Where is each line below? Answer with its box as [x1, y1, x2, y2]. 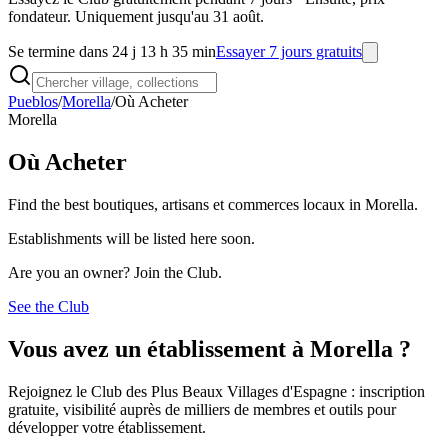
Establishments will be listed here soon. [8, 229, 255, 247]
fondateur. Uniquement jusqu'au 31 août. [8, 8, 264, 25]
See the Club [8, 297, 89, 315]
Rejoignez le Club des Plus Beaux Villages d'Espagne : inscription [8, 382, 425, 400]
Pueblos [8, 93, 58, 110]
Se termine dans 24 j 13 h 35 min [8, 43, 216, 60]
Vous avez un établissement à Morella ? [8, 335, 411, 362]
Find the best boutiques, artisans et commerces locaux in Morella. [8, 195, 418, 213]
